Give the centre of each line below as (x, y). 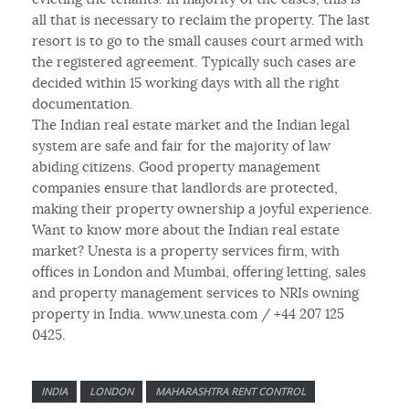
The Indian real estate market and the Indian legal (191, 124)
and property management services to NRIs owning (196, 292)
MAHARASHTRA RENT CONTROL (231, 391)
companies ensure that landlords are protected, (185, 187)
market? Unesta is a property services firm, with (186, 250)
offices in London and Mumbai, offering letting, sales (199, 271)
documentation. (83, 103)
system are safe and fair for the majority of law (182, 145)
